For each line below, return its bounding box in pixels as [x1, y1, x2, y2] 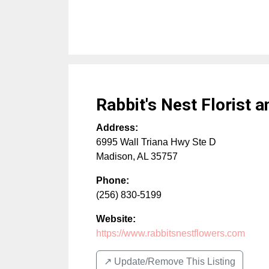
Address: [96, 122, 138, 133]
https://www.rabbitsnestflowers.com [96, 228, 245, 239]
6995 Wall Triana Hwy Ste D [96, 137, 216, 148]
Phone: [96, 175, 129, 186]
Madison [96, 151, 133, 162]
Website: [96, 214, 136, 225]
